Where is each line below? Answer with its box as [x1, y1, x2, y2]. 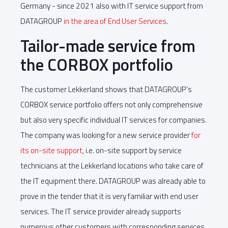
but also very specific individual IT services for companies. [20, 114, 207, 126]
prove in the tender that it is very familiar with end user [20, 190, 198, 203]
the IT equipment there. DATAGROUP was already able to [20, 175, 206, 187]
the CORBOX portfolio [20, 51, 173, 77]
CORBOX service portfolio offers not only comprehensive [20, 99, 203, 111]
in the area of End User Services [64, 15, 166, 27]
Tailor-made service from [20, 33, 195, 59]
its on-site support [20, 145, 82, 157]
